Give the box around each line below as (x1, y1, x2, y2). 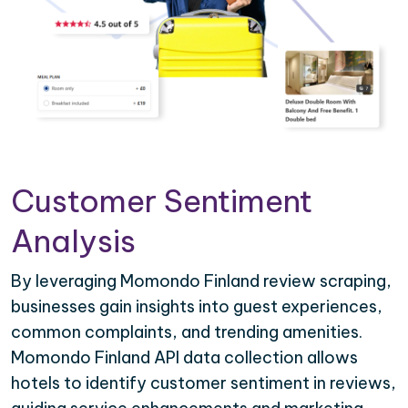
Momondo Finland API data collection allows (11, 346, 358, 368)
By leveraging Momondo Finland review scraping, (11, 270, 392, 291)
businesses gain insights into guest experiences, (11, 295, 382, 317)
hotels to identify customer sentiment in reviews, (11, 372, 396, 393)
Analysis (11, 220, 136, 260)
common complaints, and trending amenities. (11, 321, 362, 342)
